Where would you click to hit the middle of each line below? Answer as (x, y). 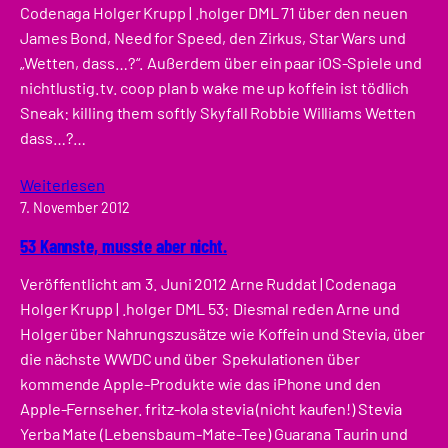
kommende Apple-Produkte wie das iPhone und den (201, 384)
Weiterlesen (62, 185)
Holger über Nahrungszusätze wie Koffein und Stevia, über (223, 334)
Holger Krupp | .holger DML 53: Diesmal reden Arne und (210, 309)
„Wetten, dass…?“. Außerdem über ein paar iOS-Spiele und (221, 63)
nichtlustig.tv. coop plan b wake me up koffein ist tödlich (215, 88)
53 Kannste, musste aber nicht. (123, 245)
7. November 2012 (75, 208)
